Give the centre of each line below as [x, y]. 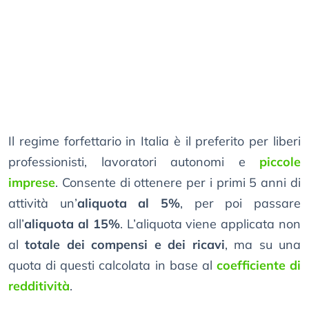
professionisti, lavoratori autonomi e [134, 162]
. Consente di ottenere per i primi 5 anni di [178, 183]
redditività [39, 286]
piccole [280, 162]
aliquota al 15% [72, 224]
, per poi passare [241, 203]
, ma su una [263, 245]
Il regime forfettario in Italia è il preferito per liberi [154, 141]
